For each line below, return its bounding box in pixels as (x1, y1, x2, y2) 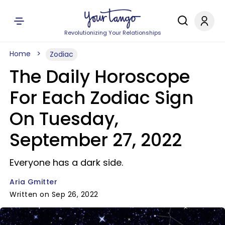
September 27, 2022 (10, 128, 182, 152)
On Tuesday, (10, 106, 119, 131)
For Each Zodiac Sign (10, 85, 193, 110)
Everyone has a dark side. (10, 156, 123, 169)
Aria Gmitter (10, 177, 57, 187)
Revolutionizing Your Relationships (64, 29, 161, 37)
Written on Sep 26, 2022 (10, 189, 98, 199)
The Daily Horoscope (10, 64, 190, 89)
